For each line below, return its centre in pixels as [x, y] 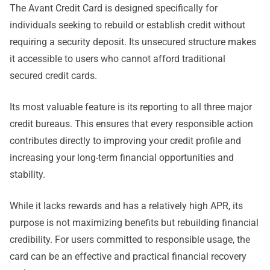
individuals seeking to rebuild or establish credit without [127, 25]
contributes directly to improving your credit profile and [125, 140]
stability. [27, 174]
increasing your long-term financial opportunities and [122, 157]
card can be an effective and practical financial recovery [128, 256]
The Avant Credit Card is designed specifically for [114, 8]
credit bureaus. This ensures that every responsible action [131, 124]
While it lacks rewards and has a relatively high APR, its [126, 206]
